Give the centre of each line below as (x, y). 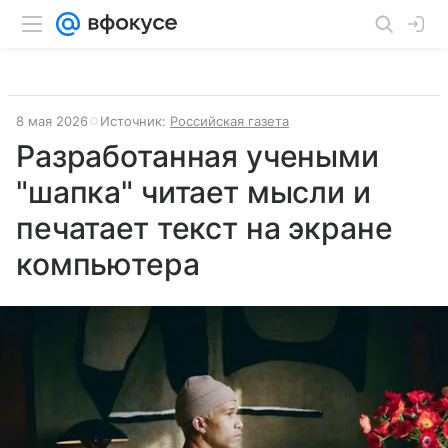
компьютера (108, 264)
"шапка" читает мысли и (193, 192)
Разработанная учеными (197, 156)
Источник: (135, 121)
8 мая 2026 (52, 121)
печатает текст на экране (204, 228)
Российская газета (229, 121)
